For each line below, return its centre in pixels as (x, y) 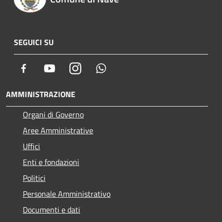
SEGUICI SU (34, 42)
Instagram (98, 68)
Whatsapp (123, 68)
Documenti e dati (52, 210)
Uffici (31, 146)
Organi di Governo (53, 115)
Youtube (69, 68)
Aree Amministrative (58, 131)
